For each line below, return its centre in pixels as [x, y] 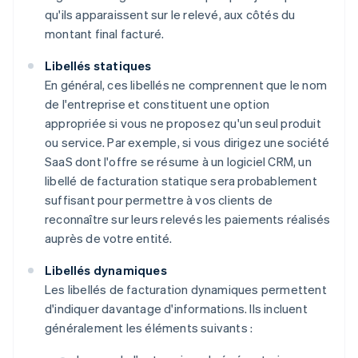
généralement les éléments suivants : [149, 328]
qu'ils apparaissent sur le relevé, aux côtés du [170, 15]
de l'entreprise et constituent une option [157, 104]
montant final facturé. [105, 34]
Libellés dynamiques [106, 270]
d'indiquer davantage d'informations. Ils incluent [176, 309]
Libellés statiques [98, 66]
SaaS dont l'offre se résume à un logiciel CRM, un [178, 162]
